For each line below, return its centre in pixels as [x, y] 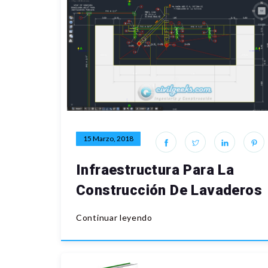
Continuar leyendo [114, 218]
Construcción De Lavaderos [169, 191]
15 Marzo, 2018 [108, 139]
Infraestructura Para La [155, 170]
